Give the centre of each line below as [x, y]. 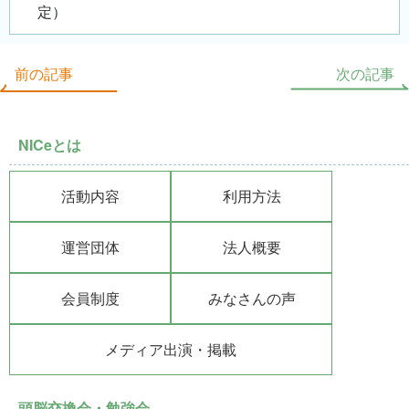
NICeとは [50, 144]
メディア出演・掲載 [171, 349]
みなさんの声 [252, 298]
